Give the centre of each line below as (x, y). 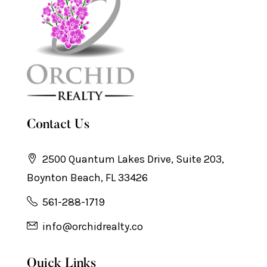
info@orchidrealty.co (93, 226)
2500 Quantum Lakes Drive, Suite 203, (132, 159)
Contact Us (58, 125)
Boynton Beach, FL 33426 (87, 178)
